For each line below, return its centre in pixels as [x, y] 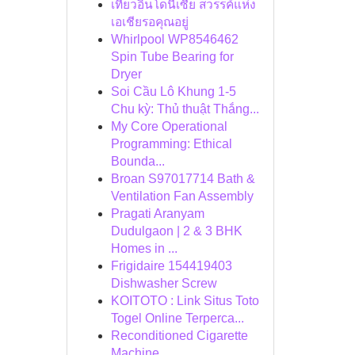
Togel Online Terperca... [177, 318]
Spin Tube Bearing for [172, 57]
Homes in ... [144, 248]
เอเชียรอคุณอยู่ [149, 22]
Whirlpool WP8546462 [174, 39]
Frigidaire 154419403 [171, 266]
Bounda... [137, 161]
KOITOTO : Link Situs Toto [185, 301]
